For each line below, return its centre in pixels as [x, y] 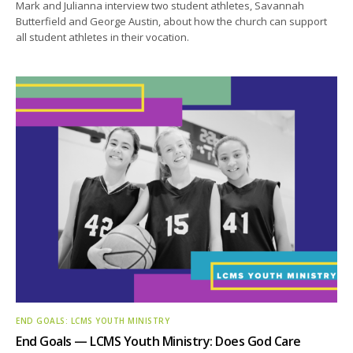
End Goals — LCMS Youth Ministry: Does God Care [158, 341]
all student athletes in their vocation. [103, 37]
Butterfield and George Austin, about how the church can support [172, 21]
